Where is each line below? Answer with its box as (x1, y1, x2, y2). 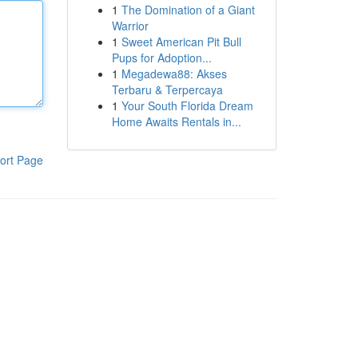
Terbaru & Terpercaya (111, 82, 223, 97)
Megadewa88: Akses (121, 66, 227, 82)
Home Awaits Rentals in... (111, 113, 241, 129)
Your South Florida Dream (121, 97, 253, 113)
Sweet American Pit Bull (121, 34, 241, 50)
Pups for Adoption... (111, 50, 212, 66)
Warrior (111, 18, 149, 34)
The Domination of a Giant (121, 2, 255, 18)
